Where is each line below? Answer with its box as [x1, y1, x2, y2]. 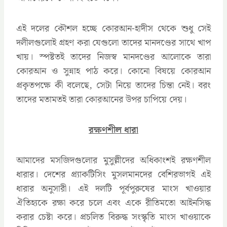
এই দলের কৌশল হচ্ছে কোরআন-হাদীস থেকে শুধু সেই [16, 21, 211, 36]
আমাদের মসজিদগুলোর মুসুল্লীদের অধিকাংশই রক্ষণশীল [16, 153, 211, 168]
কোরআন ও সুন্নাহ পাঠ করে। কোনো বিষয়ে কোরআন [16, 63, 211, 79]
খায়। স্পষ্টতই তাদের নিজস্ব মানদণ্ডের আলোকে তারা [16, 49, 211, 64]
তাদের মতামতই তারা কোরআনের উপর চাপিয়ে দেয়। [16, 92, 186, 107]
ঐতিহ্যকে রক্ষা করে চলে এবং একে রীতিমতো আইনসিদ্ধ [16, 195, 211, 210]
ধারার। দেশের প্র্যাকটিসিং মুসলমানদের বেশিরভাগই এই [16, 167, 211, 182]
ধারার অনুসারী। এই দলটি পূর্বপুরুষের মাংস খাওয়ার [16, 181, 211, 196]
